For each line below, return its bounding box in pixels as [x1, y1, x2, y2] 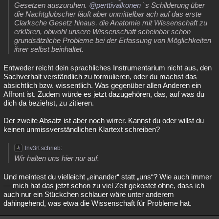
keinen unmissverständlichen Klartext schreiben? [3, 125, 160, 133]
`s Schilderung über [141, 1, 205, 9]
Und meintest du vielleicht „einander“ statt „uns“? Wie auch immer [3, 173, 212, 181]
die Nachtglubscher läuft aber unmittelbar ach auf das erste [14, 10, 201, 18]
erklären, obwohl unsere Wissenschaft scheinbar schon [14, 27, 191, 36]
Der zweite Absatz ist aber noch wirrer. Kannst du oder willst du [3, 116, 204, 125]
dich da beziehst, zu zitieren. [3, 99, 94, 107]
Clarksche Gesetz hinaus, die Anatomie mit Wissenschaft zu [14, 19, 207, 27]
